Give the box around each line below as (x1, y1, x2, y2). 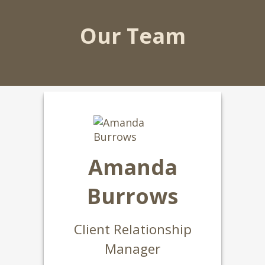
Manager (105, 240, 160, 258)
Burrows (87, 182, 178, 211)
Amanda (88, 153, 177, 182)
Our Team (79, 21, 186, 50)
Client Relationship (73, 220, 192, 238)
